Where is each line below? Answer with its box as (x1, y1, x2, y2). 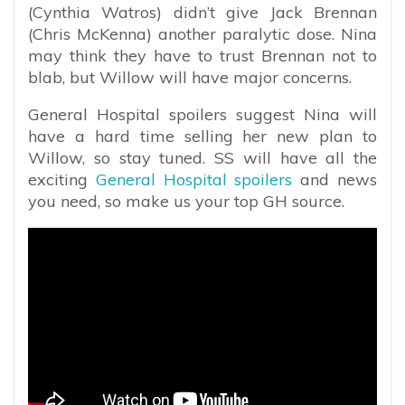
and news (300, 168, 378, 190)
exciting (28, 168, 96, 190)
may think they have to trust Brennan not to (28, 44, 377, 66)
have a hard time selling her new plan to (28, 125, 377, 146)
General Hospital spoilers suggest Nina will (28, 103, 377, 125)
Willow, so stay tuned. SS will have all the (28, 146, 377, 168)
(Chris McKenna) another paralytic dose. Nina (28, 23, 377, 44)
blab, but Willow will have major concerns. (28, 66, 352, 88)
